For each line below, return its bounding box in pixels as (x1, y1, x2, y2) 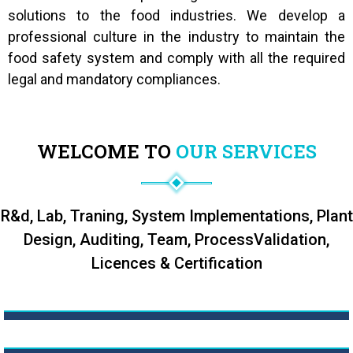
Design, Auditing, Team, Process (24, 230, 254, 249)
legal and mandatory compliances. (8, 71, 221, 87)
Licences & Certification (91, 254, 262, 273)
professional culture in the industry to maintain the (8, 28, 345, 45)
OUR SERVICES (175, 139, 317, 164)
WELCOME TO (36, 139, 176, 164)
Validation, (254, 230, 329, 249)
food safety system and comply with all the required (8, 50, 345, 66)
